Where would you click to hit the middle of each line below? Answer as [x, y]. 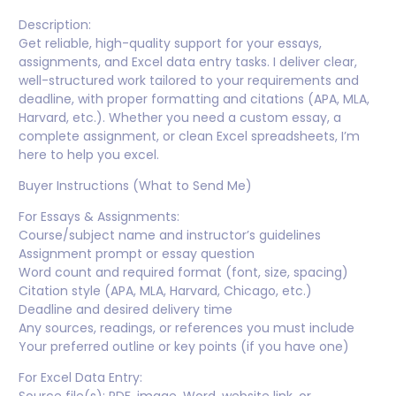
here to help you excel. [89, 155]
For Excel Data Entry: [80, 378]
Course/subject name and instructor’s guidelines [170, 236]
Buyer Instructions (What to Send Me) [135, 186]
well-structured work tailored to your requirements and [189, 81]
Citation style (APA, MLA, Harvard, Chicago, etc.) [165, 291]
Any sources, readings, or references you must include [187, 328]
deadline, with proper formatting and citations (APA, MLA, [194, 99]
